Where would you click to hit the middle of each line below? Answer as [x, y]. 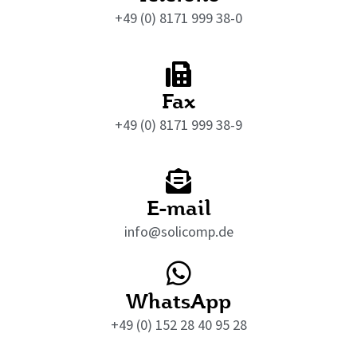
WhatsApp [178, 300]
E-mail [178, 207]
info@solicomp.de [178, 231]
